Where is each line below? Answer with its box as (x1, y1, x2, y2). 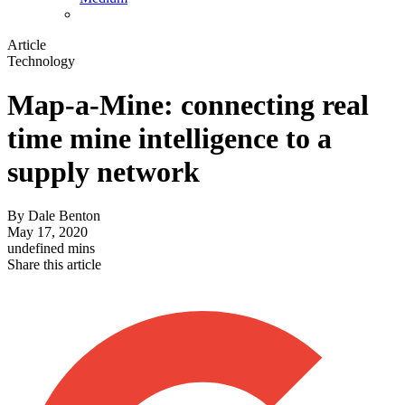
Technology (7, 52, 75, 69)
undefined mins (7, 240, 95, 257)
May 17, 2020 (7, 224, 88, 240)
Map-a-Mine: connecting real (7, 89, 369, 122)
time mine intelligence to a (7, 122, 332, 155)
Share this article (7, 257, 101, 273)
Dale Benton (28, 208, 100, 224)
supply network (7, 155, 200, 189)
